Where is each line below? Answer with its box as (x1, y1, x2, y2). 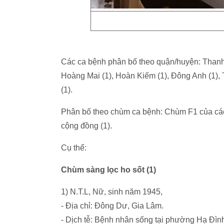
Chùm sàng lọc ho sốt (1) (61, 165, 156, 174)
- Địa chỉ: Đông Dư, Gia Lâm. (61, 201, 163, 210)
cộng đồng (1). (61, 121, 112, 130)
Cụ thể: (61, 143, 86, 152)
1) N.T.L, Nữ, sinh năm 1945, (61, 187, 162, 196)
